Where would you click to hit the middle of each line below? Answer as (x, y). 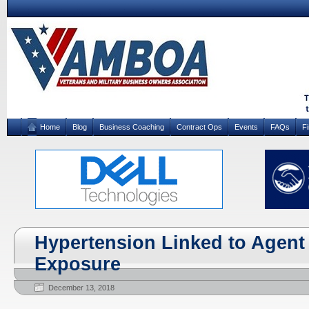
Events (246, 127)
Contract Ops (199, 127)
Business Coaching (132, 127)
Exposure (78, 264)
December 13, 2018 (81, 288)
